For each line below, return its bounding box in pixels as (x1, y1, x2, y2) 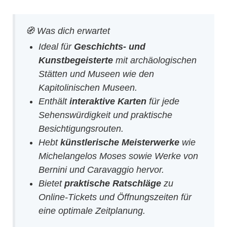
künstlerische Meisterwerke (60, 137, 180, 147)
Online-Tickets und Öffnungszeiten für (39, 192, 192, 202)
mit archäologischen (113, 55, 197, 65)
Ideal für (39, 41, 74, 52)
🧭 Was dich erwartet (25, 26, 110, 36)
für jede (146, 96, 180, 106)
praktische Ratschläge (64, 178, 162, 188)
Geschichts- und (74, 41, 146, 52)
